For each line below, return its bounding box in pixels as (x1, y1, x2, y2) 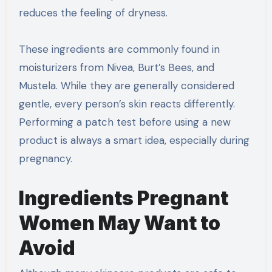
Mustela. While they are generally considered (18, 78, 234, 92)
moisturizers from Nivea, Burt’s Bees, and (18, 60, 214, 74)
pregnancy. (18, 151, 72, 165)
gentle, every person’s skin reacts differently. (18, 97, 235, 110)
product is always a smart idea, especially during (18, 133, 250, 147)
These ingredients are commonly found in (18, 42, 220, 56)
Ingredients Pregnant (18, 186, 228, 210)
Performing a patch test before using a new (18, 115, 231, 129)
